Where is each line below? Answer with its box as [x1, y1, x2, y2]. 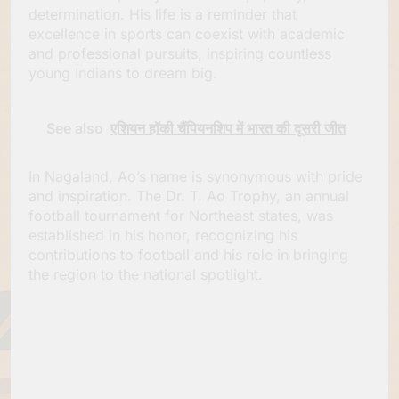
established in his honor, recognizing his [28, 226, 297, 245]
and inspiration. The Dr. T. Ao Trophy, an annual [28, 187, 349, 206]
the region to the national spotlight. [28, 265, 263, 284]
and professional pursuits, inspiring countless [28, 45, 331, 63]
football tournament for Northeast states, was [28, 207, 333, 225]
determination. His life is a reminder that [28, 5, 297, 24]
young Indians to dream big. [28, 64, 217, 83]
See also [46, 119, 103, 138]
